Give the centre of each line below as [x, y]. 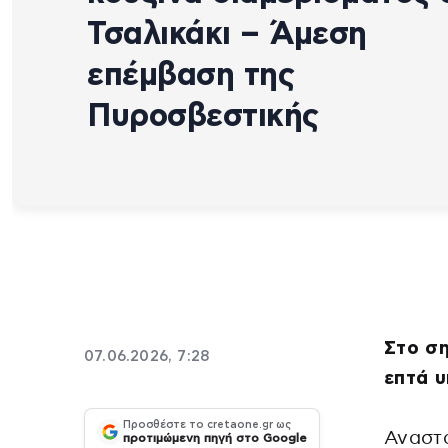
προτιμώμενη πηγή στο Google [215, 438]
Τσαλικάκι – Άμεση [227, 33]
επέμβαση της [190, 74]
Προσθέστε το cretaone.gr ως [207, 425]
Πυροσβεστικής [203, 115]
